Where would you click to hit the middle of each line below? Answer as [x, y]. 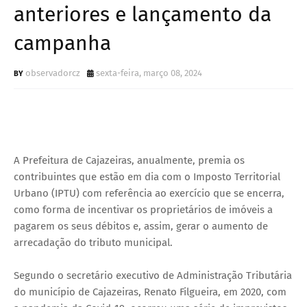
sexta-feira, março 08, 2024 [149, 73]
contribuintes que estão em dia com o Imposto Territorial [147, 176]
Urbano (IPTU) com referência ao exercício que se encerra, [149, 193]
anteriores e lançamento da [143, 14]
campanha [62, 43]
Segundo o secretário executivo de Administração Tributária [153, 275]
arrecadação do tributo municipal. [93, 242]
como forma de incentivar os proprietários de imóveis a [143, 209]
